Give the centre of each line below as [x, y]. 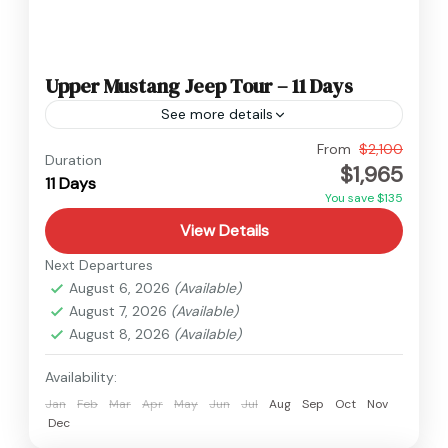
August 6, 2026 [121, 288]
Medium [97, 173]
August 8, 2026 [121, 334]
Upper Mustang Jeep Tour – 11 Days [199, 86]
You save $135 [364, 198]
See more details [217, 114]
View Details [224, 231]
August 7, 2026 [120, 311]
